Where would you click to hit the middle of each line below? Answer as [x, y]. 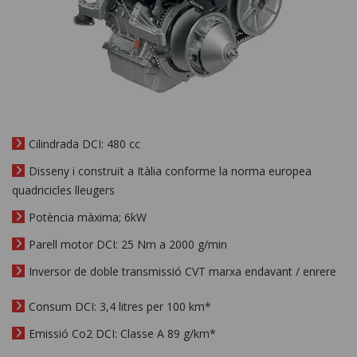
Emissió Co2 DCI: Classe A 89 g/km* [122, 334]
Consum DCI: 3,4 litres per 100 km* [120, 307]
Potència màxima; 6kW [88, 218]
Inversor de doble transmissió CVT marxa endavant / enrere [182, 272]
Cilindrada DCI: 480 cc [84, 144]
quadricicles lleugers [63, 190]
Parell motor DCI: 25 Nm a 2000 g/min [128, 245]
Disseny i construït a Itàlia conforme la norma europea [170, 171]
